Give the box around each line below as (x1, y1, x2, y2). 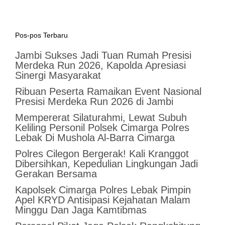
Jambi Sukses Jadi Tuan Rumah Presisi (15, 50, 191, 61)
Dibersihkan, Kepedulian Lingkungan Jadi (15, 158, 198, 170)
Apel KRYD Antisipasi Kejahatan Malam (15, 194, 190, 206)
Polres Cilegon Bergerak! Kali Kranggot (15, 148, 189, 160)
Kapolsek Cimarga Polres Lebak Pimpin (15, 184, 191, 196)
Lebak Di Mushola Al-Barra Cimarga (15, 132, 175, 144)
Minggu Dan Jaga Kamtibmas (15, 204, 147, 216)
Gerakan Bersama (15, 168, 97, 180)
